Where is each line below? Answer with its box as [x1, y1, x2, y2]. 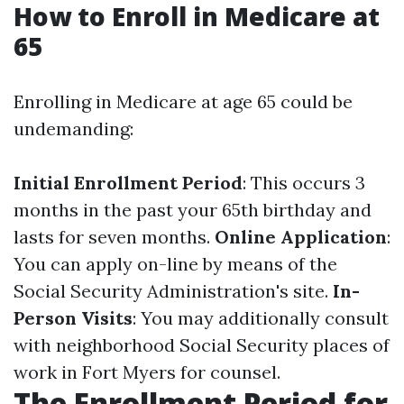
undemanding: [14, 117, 133, 140]
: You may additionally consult [133, 307, 389, 329]
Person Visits [14, 307, 133, 329]
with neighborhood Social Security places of [14, 334, 390, 356]
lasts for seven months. [14, 225, 215, 248]
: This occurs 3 [243, 171, 365, 194]
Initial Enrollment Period [14, 171, 243, 194]
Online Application [215, 225, 387, 248]
